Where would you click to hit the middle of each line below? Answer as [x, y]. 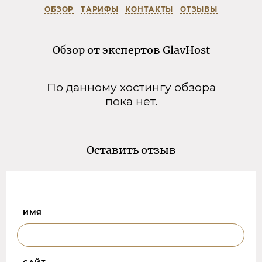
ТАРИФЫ [100, 9]
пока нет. [131, 101]
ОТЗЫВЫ [199, 9]
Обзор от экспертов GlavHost [131, 50]
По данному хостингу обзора [131, 87]
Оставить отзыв [131, 150]
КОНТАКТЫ [149, 9]
